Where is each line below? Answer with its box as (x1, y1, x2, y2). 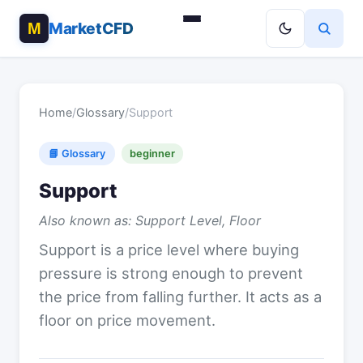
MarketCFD (49, 19, 134, 38)
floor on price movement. (39, 311, 216, 329)
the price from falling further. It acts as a (39, 288, 322, 305)
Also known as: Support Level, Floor (39, 212, 261, 228)
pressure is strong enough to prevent (39, 264, 303, 282)
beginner (130, 147, 175, 160)
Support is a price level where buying (39, 241, 299, 258)
